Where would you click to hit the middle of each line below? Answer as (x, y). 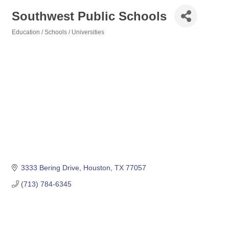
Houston (97, 168)
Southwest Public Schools (89, 16)
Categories (27, 39)
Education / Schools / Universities (58, 32)
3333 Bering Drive (50, 168)
